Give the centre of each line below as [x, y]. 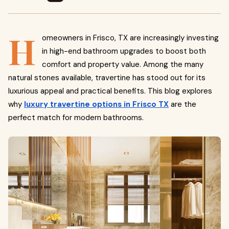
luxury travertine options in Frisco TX [96, 104]
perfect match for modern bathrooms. [76, 118]
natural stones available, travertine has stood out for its [107, 78]
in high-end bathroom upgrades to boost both [124, 51]
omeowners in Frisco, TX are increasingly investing [130, 38]
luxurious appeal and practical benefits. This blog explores [110, 91]
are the [182, 104]
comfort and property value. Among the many [123, 64]
